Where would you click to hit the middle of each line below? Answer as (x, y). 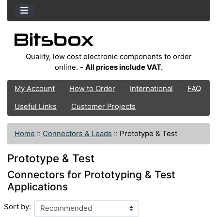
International (151, 89)
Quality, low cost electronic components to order (108, 56)
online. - (70, 67)
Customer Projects (103, 107)
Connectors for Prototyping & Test (91, 174)
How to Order (92, 89)
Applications (38, 186)
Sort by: (17, 207)
